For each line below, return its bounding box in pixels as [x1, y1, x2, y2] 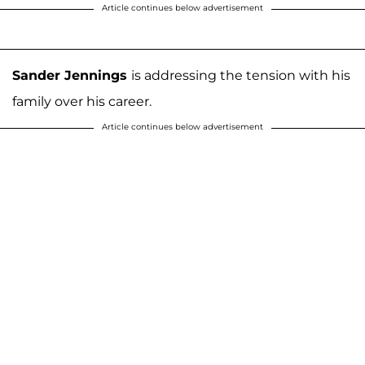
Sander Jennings [12, 67, 131, 83]
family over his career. [12, 93, 152, 109]
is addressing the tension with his [131, 67, 350, 83]
